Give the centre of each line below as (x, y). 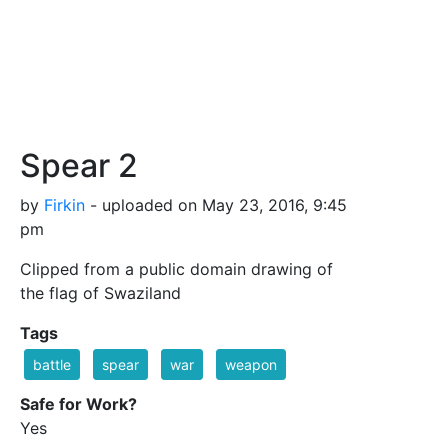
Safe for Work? (78, 403)
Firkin (64, 204)
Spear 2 (79, 165)
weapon (251, 364)
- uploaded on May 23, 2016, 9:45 (216, 204)
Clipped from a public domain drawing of (176, 268)
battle (52, 364)
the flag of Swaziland (100, 292)
